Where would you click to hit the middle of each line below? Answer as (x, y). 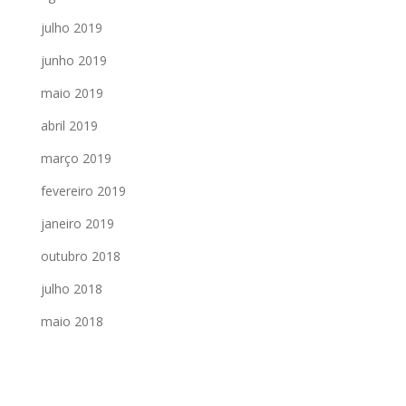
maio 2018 (72, 321)
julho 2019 (72, 28)
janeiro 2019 (77, 223)
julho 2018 (72, 289)
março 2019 (76, 158)
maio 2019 (72, 93)
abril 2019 (69, 126)
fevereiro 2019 (83, 191)
